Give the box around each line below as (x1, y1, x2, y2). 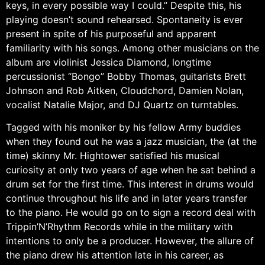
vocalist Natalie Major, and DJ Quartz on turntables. (6, 98, 238, 111)
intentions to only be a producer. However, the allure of (6, 235, 254, 247)
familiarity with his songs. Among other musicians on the (6, 41, 259, 54)
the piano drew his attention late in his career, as (6, 249, 224, 261)
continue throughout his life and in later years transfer (6, 192, 247, 205)
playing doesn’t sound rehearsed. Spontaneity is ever (6, 13, 243, 25)
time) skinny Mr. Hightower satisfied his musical (6, 150, 219, 162)
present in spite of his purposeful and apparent (6, 27, 216, 40)
